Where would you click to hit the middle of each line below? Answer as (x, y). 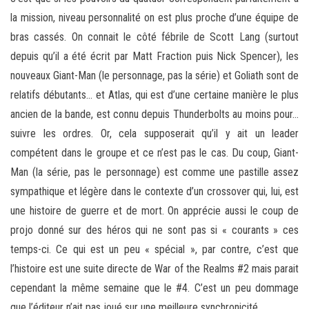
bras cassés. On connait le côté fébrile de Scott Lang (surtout (154, 37)
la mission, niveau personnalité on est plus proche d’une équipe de (154, 18)
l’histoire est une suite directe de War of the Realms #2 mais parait (154, 269)
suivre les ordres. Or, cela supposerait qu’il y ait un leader (154, 134)
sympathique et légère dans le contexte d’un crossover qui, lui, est (154, 192)
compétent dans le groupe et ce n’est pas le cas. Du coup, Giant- (154, 153)
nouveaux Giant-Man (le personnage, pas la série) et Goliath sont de (154, 76)
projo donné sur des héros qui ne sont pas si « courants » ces (154, 230)
